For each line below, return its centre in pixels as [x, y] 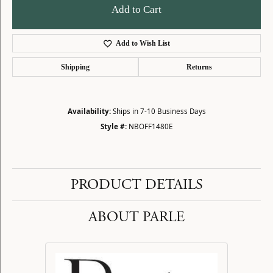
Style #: [114, 126]
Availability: [89, 111]
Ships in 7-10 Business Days [159, 111]
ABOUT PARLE [136, 217]
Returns [200, 67]
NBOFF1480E [151, 126]
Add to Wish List [143, 43]
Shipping [75, 67]
